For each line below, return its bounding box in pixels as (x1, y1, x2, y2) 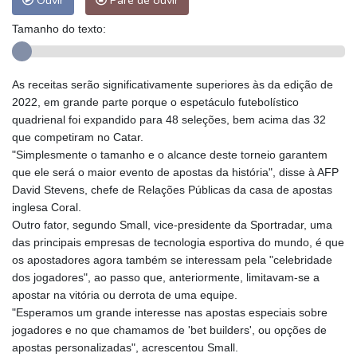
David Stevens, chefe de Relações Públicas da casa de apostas (12, 183, 332, 197)
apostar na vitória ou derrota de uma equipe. (12, 288, 237, 302)
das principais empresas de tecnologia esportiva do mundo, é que (12, 236, 344, 249)
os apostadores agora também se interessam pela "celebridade (12, 253, 332, 267)
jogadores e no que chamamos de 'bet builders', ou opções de (12, 324, 327, 337)
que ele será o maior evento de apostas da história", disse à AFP (12, 166, 339, 179)
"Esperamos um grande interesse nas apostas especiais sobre (12, 306, 328, 320)
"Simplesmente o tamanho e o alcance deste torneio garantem (12, 148, 328, 162)
